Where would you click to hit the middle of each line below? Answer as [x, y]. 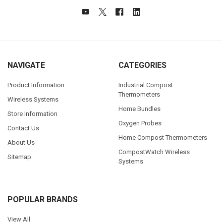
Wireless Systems [33, 99]
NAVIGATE [26, 65]
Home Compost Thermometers [163, 137]
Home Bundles [139, 109]
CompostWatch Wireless [154, 152]
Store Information [32, 113]
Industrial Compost [145, 85]
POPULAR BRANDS [42, 200]
